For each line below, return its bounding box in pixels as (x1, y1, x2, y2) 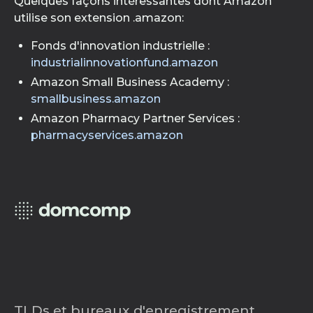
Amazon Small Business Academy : (31, 75, 229, 89)
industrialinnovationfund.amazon (31, 56, 218, 69)
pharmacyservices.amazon (31, 129, 183, 142)
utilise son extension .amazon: (14, 11, 184, 24)
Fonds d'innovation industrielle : (31, 39, 210, 52)
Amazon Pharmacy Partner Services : (31, 112, 240, 125)
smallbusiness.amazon (31, 92, 161, 105)
